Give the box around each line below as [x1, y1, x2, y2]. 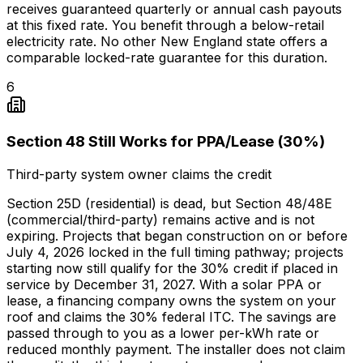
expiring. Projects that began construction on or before [6, 228, 348, 245]
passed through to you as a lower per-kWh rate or [6, 325, 319, 342]
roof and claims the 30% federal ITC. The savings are [6, 309, 336, 326]
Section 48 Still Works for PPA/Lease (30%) [6, 132, 325, 152]
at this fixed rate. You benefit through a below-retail [6, 16, 324, 33]
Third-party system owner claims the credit [6, 166, 271, 183]
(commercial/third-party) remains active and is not [6, 211, 314, 228]
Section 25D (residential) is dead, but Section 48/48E [6, 195, 332, 212]
